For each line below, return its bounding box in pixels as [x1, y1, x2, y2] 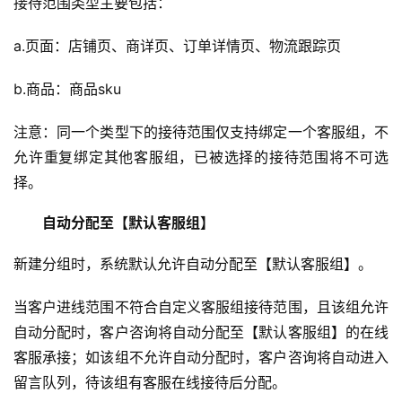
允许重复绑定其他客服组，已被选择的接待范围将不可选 [13, 148, 389, 166]
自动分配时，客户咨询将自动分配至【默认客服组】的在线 [13, 323, 389, 341]
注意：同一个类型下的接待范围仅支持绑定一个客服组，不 [13, 123, 389, 141]
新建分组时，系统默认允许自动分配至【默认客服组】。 [13, 255, 372, 273]
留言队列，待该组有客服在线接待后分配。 [13, 373, 286, 391]
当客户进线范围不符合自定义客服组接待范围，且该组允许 [13, 298, 389, 316]
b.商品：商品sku [13, 80, 121, 98]
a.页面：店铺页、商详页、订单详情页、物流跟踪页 [13, 37, 341, 55]
